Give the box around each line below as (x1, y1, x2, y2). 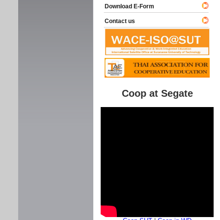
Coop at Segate (121, 88, 193, 99)
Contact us (96, 18, 135, 25)
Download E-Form (96, 3, 154, 10)
